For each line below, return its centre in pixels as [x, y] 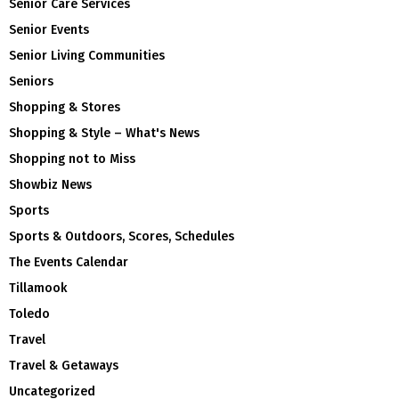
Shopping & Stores [65, 108]
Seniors [31, 82]
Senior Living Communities [87, 56]
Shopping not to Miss [72, 159]
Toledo [29, 314]
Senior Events [49, 30]
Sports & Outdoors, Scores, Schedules [122, 237]
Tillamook [38, 289]
